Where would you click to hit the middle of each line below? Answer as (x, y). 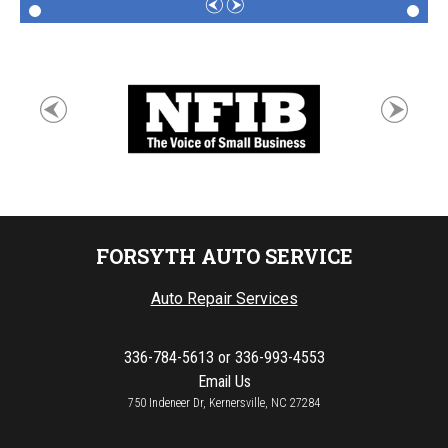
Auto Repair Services (224, 299)
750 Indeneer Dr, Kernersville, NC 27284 (224, 403)
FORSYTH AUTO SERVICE (224, 255)
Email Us (224, 382)
